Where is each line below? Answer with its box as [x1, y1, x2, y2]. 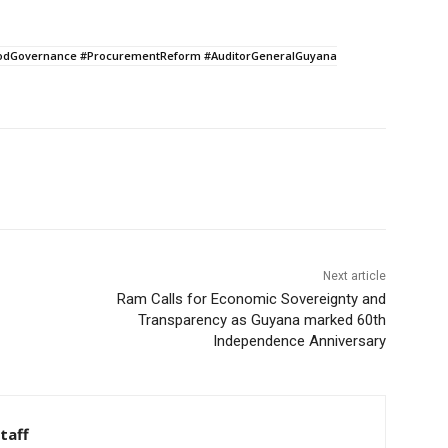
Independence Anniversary [212, 331, 386, 350]
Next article [322, 268, 386, 283]
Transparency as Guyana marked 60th [137, 310, 386, 329]
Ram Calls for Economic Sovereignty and [116, 289, 386, 308]
